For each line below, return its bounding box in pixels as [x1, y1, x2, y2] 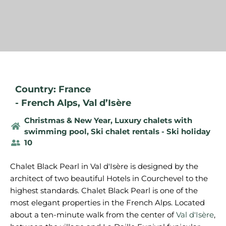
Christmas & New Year [24, 116, 110, 125]
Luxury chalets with [114, 116, 192, 125]
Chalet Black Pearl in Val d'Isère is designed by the [10, 161, 198, 171]
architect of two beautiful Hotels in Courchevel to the [10, 174, 208, 183]
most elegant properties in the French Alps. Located [10, 198, 205, 207]
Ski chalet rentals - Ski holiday [90, 127, 210, 136]
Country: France [15, 84, 91, 95]
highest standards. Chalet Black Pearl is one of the [10, 186, 198, 195]
